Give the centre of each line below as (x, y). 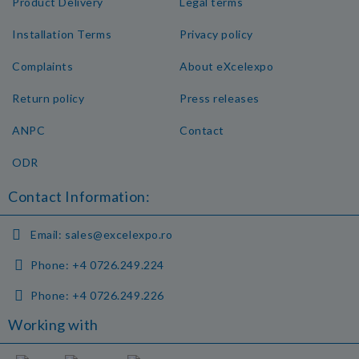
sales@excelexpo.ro (119, 234)
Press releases (220, 98)
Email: (46, 234)
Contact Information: (79, 196)
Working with (53, 325)
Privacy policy (216, 34)
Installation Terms (62, 34)
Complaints (43, 66)
